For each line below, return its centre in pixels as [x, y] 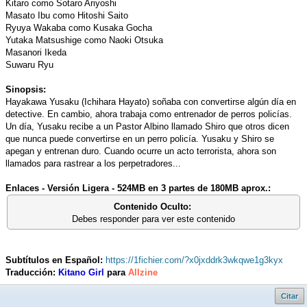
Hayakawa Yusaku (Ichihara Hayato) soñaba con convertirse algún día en [151, 102]
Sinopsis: [26, 90]
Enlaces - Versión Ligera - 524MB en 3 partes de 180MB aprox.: [138, 188]
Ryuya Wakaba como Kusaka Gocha [79, 28]
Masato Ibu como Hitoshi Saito [67, 16]
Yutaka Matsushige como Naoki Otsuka [84, 40]
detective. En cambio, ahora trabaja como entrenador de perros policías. [149, 114]
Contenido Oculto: [153, 207]
